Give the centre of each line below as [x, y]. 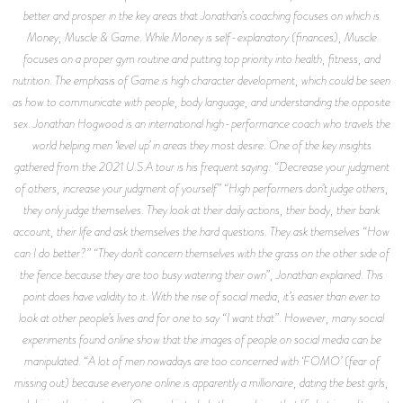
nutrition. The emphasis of [72, 80]
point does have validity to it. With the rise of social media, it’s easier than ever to [201, 296]
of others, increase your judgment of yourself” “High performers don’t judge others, [201, 188]
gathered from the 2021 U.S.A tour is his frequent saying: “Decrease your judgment [201, 166]
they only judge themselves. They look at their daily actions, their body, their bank [201, 209]
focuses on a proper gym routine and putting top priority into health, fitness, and [201, 58]
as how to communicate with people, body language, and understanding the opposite [201, 101]
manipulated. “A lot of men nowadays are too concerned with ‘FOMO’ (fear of [201, 360]
